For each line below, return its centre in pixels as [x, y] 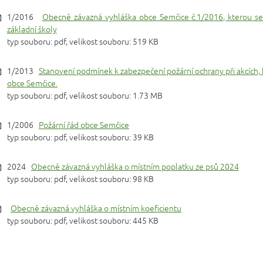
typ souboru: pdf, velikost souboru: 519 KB [82, 42]
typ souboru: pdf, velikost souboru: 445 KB [82, 221]
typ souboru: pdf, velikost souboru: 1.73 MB [85, 96]
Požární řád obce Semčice [84, 125]
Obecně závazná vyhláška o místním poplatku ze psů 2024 [135, 167]
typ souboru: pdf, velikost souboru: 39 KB [80, 138]
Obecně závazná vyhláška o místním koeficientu [96, 209]
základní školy [32, 30]
